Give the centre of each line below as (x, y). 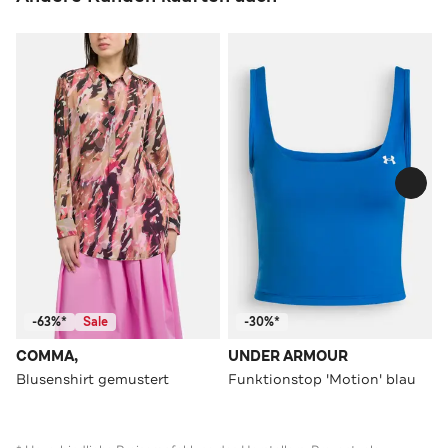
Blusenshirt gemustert (92, 378)
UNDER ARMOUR (288, 356)
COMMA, (47, 356)
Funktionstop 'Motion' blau (322, 378)
